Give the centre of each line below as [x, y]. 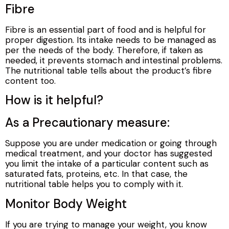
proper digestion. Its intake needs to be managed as [111, 40]
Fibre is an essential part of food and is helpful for [106, 29]
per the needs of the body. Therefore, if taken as [104, 50]
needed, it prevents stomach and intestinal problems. [114, 60]
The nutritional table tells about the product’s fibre [108, 70]
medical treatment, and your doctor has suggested [109, 154]
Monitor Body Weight [66, 203]
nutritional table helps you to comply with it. [94, 184]
